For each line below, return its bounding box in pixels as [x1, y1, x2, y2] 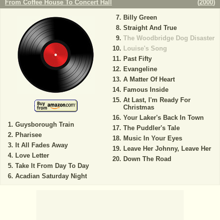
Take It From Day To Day [15, 162, 89, 169]
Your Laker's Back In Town [123, 113, 204, 121]
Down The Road [123, 155, 171, 163]
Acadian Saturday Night [15, 172, 87, 180]
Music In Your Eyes [123, 134, 182, 142]
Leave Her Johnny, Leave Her [123, 144, 211, 152]
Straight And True [123, 24, 177, 31]
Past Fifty [123, 55, 152, 62]
